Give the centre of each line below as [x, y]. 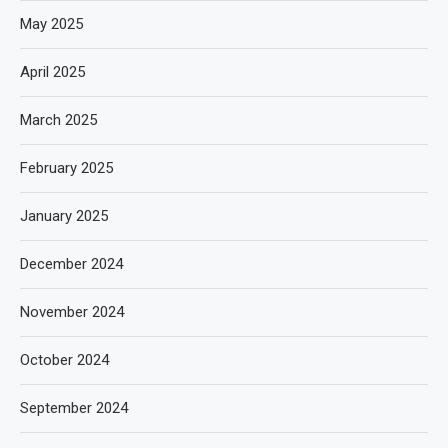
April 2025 [52, 71]
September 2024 [74, 407]
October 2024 [64, 359]
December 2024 [71, 263]
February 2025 [66, 167]
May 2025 [51, 23]
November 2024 [72, 311]
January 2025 [64, 215]
